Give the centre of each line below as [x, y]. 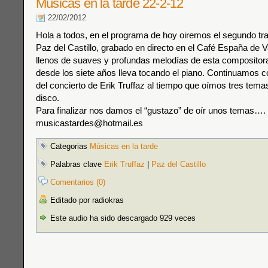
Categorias [69, 146]
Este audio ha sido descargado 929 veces [122, 218]
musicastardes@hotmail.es [89, 123]
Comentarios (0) [78, 182]
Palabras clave [76, 164]
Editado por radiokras [86, 200]
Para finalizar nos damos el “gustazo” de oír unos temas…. [151, 110]
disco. [48, 98]
